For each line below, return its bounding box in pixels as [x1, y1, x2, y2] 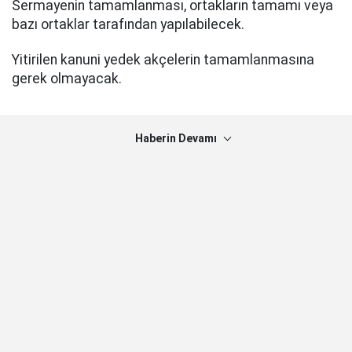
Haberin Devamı [135, 131, 217, 145]
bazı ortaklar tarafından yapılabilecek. [12, 16, 244, 33]
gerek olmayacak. [12, 70, 122, 86]
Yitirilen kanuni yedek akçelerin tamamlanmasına [12, 51, 314, 68]
